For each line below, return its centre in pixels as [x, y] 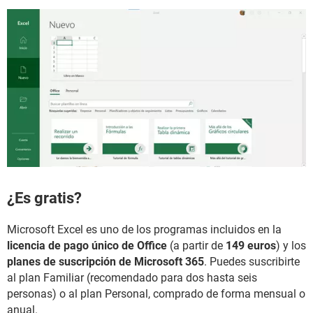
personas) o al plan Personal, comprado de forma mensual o [156, 293]
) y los [291, 245]
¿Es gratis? [44, 198]
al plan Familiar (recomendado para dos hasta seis [132, 277]
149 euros [251, 245]
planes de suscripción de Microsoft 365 [105, 261]
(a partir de [196, 245]
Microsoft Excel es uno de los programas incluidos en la [144, 229]
